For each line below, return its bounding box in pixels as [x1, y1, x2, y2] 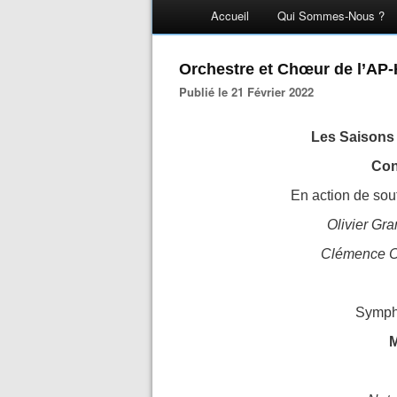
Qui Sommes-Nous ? [277, 7, 385, 24]
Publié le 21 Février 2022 [187, 83, 314, 100]
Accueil [211, 7, 249, 24]
